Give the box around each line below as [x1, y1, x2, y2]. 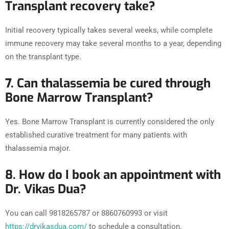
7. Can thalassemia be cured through [5, 75, 211, 92]
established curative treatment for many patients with [5, 130, 187, 140]
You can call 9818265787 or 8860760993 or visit [5, 209, 168, 218]
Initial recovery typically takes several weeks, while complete [5, 26, 213, 35]
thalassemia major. [5, 144, 71, 153]
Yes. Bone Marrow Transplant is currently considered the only [5, 117, 214, 127]
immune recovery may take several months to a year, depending [5, 39, 221, 49]
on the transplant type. [5, 52, 81, 62]
